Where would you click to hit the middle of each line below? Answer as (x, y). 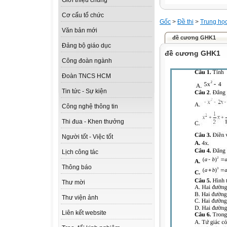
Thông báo (77, 167)
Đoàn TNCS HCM (86, 76)
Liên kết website (84, 213)
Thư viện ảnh (80, 198)
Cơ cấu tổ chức (83, 15)
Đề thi (185, 22)
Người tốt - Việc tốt (87, 137)
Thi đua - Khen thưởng (93, 122)
